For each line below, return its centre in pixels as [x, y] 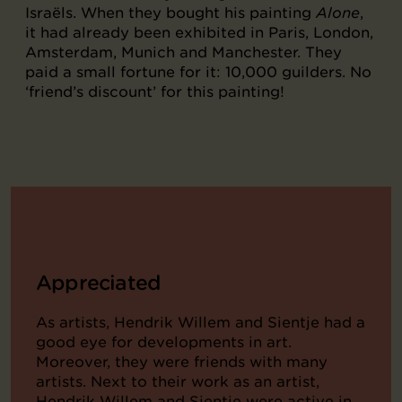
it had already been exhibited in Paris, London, [199, 33]
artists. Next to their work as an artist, [178, 382]
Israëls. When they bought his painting [170, 13]
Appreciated [99, 283]
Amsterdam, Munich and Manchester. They [184, 52]
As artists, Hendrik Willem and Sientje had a [201, 323]
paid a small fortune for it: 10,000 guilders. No [198, 72]
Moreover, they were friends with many [182, 362]
